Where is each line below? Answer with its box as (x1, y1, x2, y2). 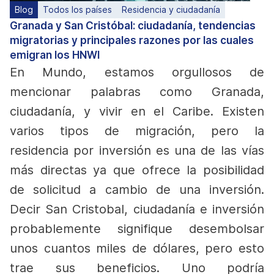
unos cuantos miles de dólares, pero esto (10, 241, 264, 256)
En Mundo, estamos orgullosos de (10, 65, 264, 80)
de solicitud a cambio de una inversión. (10, 182, 264, 197)
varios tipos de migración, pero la (10, 124, 264, 138)
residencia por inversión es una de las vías (10, 143, 264, 158)
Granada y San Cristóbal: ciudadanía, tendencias (10, 20, 256, 32)
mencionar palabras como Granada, (10, 84, 264, 99)
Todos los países (43, 4, 112, 15)
